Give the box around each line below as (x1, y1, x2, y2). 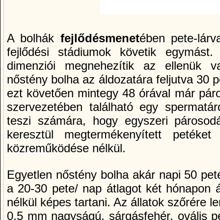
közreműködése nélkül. (7, 141, 126, 155)
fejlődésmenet (60, 31, 139, 45)
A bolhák (7, 31, 60, 45)
